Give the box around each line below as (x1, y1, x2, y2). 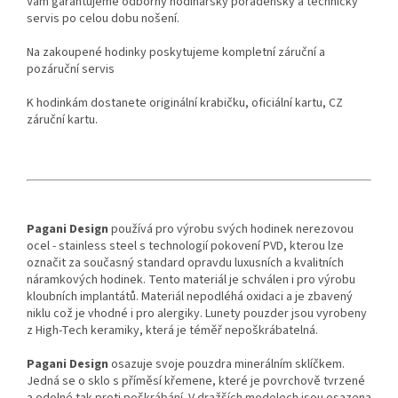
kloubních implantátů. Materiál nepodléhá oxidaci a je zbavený (27, 288, 353, 306)
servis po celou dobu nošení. (27, 10, 179, 28)
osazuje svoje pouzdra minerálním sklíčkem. (108, 355, 345, 374)
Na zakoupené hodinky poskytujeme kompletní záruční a (27, 44, 325, 62)
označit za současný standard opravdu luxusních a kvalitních (27, 254, 344, 273)
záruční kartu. (27, 111, 98, 130)
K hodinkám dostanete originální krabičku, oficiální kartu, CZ (27, 94, 343, 113)
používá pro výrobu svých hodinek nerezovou (108, 220, 354, 239)
